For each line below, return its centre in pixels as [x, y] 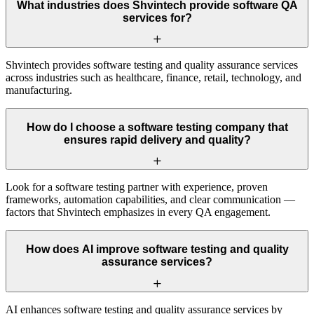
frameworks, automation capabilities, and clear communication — [150, 200]
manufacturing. [39, 90]
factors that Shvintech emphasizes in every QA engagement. [138, 212]
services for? [157, 18]
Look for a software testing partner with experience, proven [137, 187]
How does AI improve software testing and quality [157, 249]
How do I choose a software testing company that [157, 127]
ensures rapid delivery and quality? [157, 139]
